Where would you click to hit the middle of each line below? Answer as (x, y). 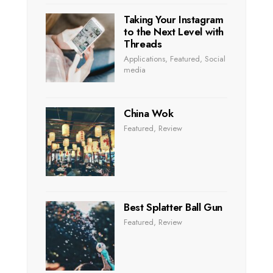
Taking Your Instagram (174, 19)
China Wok (149, 114)
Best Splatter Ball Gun (173, 207)
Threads (143, 44)
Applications (145, 58)
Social (215, 58)
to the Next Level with (174, 31)
